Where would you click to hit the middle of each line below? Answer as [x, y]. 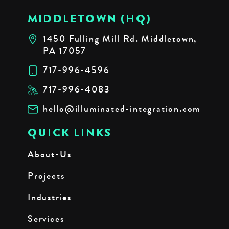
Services [46, 219]
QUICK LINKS [70, 132]
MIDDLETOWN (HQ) [89, 18]
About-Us [50, 154]
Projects [46, 176]
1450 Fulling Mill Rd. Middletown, [120, 39]
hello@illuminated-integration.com [122, 109]
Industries [50, 197]
